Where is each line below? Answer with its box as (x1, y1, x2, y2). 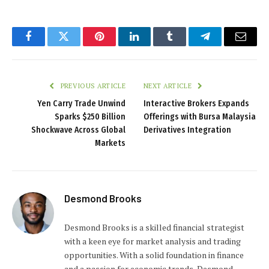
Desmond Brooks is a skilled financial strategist (64, 221, 244, 233)
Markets (95, 138, 125, 148)
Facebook (27, 40, 70, 51)
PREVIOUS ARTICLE (58, 81, 125, 90)
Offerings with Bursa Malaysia (144, 111, 256, 122)
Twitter (62, 40, 94, 51)
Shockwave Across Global (31, 124, 125, 135)
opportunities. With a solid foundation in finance (64, 249, 244, 261)
